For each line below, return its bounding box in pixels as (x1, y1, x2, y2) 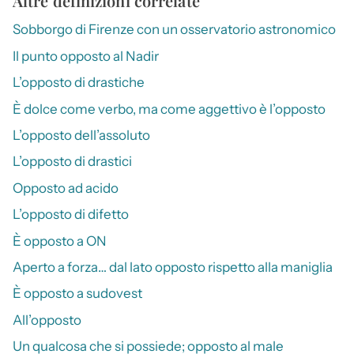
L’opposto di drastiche (13, 74, 145, 91)
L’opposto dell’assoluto (13, 127, 150, 144)
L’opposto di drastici (13, 153, 132, 170)
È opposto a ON (13, 232, 107, 249)
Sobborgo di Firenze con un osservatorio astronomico (13, 21, 336, 38)
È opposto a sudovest (13, 285, 142, 302)
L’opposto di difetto (13, 206, 129, 223)
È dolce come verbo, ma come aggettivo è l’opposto (13, 100, 326, 117)
